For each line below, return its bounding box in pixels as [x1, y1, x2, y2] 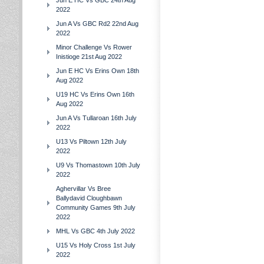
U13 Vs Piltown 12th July [56, 138, 127, 145]
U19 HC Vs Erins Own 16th [56, 91, 134, 98]
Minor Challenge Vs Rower [56, 44, 132, 51]
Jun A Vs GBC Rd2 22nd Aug [56, 20, 138, 27]
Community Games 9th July [56, 204, 136, 211]
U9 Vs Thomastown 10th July [56, 161, 140, 169]
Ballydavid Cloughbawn [56, 194, 122, 202]
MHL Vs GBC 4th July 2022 [56, 227, 135, 235]
